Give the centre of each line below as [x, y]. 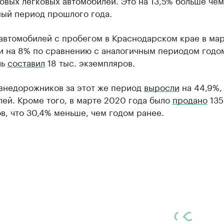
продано [190, 99]
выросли [161, 86]
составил [26, 62]
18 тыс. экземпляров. [90, 62]
